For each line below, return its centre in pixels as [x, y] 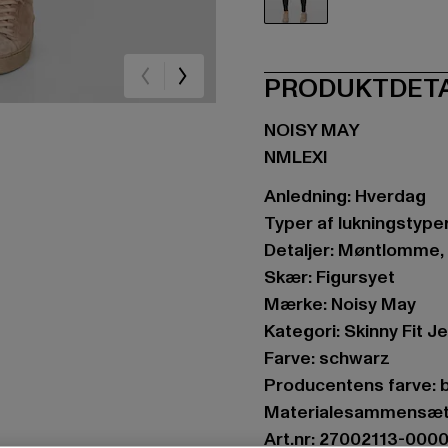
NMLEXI [296, 157]
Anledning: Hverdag [345, 196]
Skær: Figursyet [329, 277]
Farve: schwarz [327, 358]
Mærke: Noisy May [340, 304]
